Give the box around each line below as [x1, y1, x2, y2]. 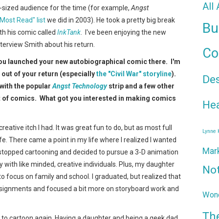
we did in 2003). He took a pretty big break [45, 16, 175, 24]
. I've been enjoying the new [81, 28, 166, 36]
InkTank [57, 28, 81, 36]
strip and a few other [107, 82, 175, 90]
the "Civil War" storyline [96, 69, 172, 78]
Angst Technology [52, 82, 107, 90]
